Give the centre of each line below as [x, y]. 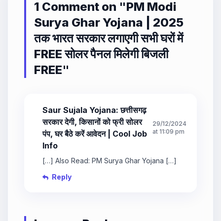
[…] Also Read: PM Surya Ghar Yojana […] [110, 161]
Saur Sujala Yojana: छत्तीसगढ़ [94, 110]
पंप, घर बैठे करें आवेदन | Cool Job [95, 134]
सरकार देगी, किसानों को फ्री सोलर [92, 122]
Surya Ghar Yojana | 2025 [109, 23]
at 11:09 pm [168, 132]
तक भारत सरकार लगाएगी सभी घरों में [109, 38]
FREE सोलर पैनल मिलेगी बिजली [101, 54]
